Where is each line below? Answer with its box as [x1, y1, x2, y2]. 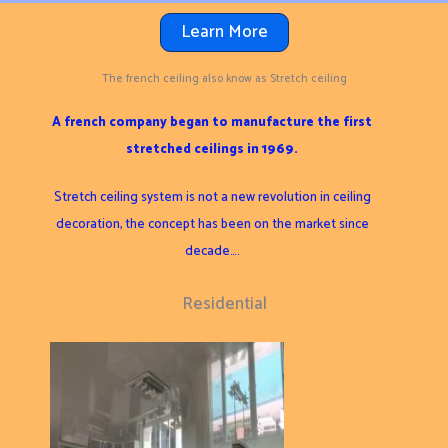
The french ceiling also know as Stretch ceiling [101, 70, 347, 89]
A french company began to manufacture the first [52, 112, 373, 134]
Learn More [180, 18, 268, 47]
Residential [181, 289, 267, 318]
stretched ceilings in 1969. [126, 139, 299, 161]
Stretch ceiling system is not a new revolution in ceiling [53, 186, 371, 208]
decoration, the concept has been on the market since [55, 213, 369, 235]
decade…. [184, 240, 240, 262]
